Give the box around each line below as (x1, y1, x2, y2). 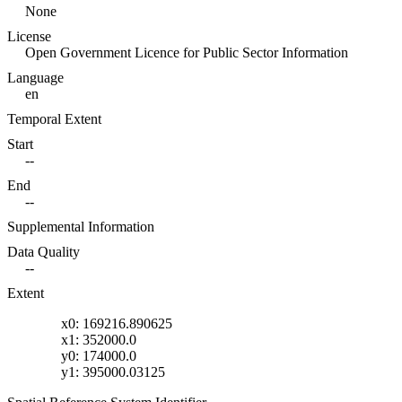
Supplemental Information (7, 219, 154, 235)
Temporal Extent (7, 111, 101, 127)
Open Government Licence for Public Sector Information (25, 45, 348, 61)
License (7, 29, 51, 45)
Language (7, 70, 64, 86)
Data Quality (7, 244, 80, 260)
